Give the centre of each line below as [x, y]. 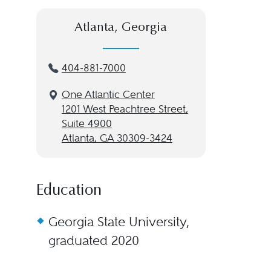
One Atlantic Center [108, 95]
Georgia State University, [119, 222]
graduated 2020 [93, 240]
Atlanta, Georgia [121, 28]
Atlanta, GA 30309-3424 [117, 138]
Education [69, 191]
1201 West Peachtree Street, [125, 109]
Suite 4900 [87, 124]
